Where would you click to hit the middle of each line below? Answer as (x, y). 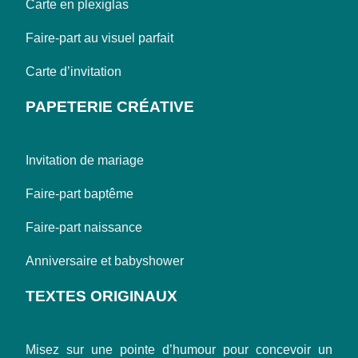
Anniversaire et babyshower (105, 261)
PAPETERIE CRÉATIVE (110, 107)
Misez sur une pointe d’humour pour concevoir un (179, 350)
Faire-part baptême (80, 194)
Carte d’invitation (74, 72)
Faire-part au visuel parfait (99, 38)
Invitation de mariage (85, 160)
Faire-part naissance (84, 227)
